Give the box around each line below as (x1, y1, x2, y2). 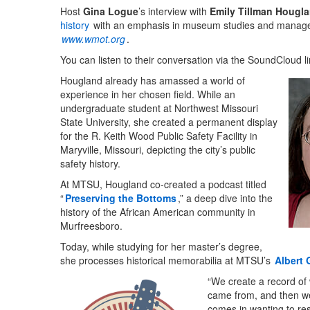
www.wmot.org (62, 32, 125, 46)
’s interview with (138, 4, 210, 19)
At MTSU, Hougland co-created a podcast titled (60, 177, 266, 192)
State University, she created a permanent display (60, 115, 277, 129)
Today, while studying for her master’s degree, (60, 239, 262, 254)
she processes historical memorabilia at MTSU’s (60, 253, 271, 268)
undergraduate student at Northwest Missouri (60, 101, 258, 116)
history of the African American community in (60, 205, 255, 219)
